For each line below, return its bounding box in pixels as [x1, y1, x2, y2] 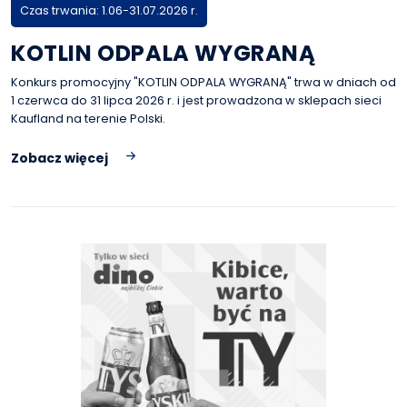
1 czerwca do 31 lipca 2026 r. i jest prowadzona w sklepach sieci [11, 93, 382, 108]
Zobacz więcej [11, 149, 108, 167]
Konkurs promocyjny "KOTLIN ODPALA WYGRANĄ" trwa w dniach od [11, 74, 396, 90]
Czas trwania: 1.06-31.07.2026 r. [20, 3, 198, 18]
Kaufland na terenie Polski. [11, 111, 165, 126]
